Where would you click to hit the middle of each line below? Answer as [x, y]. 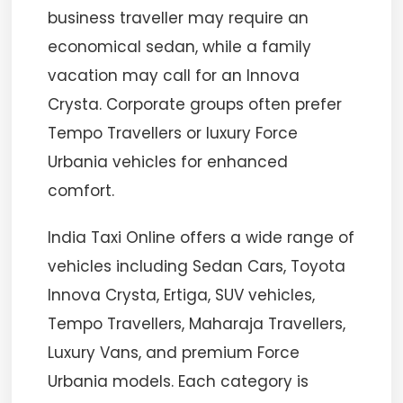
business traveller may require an [179, 18]
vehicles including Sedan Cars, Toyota [197, 266]
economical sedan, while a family [180, 47]
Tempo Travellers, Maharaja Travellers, [197, 324]
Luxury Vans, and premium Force [174, 353]
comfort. [81, 191]
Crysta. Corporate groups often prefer [195, 104]
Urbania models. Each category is [179, 381]
